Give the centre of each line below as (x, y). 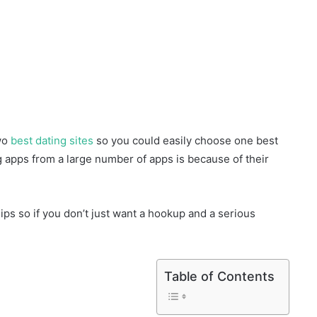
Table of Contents (219, 276)
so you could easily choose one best (186, 140)
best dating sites (52, 140)
